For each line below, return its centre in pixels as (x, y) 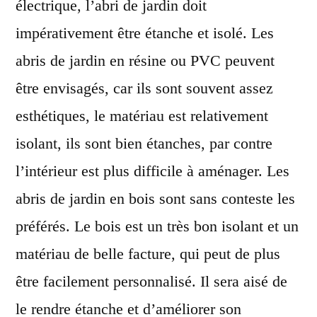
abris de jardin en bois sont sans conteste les (155, 198)
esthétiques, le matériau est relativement (142, 115)
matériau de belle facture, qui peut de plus (148, 253)
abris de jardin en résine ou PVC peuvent (145, 60)
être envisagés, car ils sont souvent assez (144, 88)
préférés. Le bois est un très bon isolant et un (157, 226)
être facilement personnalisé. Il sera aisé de (151, 281)
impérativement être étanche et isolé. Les (145, 33)
